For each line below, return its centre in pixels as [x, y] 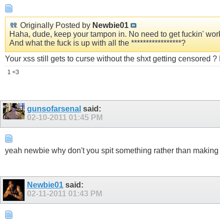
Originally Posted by [55, 25]
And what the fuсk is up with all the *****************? [97, 43]
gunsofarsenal [54, 109]
